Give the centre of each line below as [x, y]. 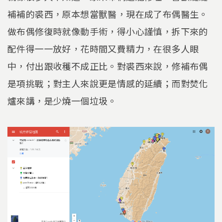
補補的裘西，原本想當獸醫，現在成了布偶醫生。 [108, 14]
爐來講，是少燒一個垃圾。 [62, 100]
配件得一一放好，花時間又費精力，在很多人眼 [103, 48]
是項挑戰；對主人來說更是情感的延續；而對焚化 [108, 83]
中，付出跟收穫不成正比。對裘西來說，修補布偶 [108, 66]
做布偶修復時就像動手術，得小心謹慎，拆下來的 [108, 31]
